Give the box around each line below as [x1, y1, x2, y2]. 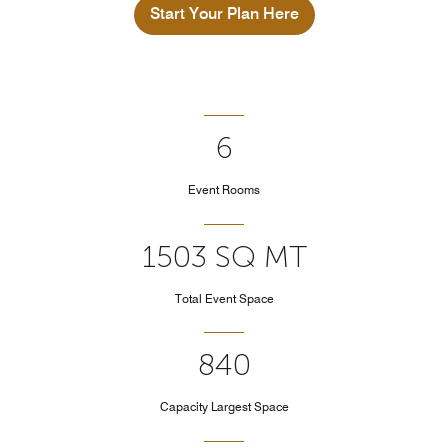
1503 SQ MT [141, 238, 307, 275]
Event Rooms [188, 182, 260, 198]
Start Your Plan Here [149, 4, 299, 23]
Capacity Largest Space [159, 399, 289, 415]
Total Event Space [174, 290, 274, 306]
